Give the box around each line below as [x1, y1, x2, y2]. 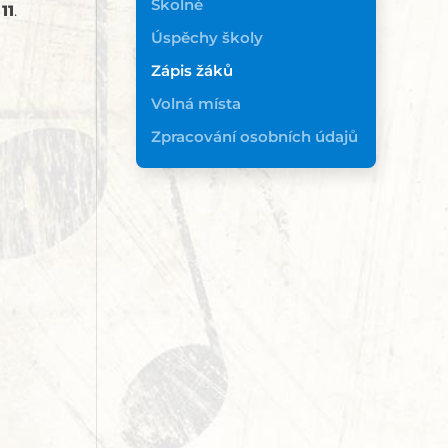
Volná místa [151, 94, 241, 114]
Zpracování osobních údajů [151, 127, 358, 147]
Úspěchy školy [151, 28, 263, 48]
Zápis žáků [151, 61, 233, 81]
